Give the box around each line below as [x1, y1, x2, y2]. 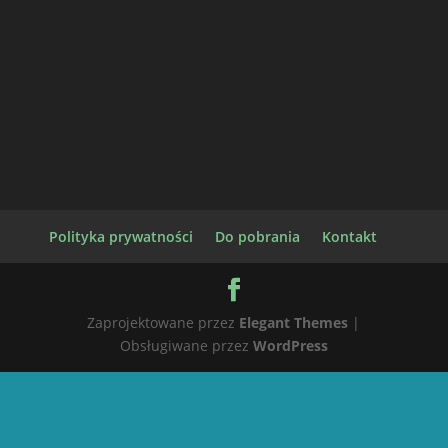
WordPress [252, 335, 328, 355]
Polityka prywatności [48, 226, 193, 246]
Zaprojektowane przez [87, 312, 240, 332]
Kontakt [321, 226, 377, 246]
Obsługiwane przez [119, 335, 253, 355]
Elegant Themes [239, 312, 349, 332]
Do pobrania [214, 226, 300, 246]
